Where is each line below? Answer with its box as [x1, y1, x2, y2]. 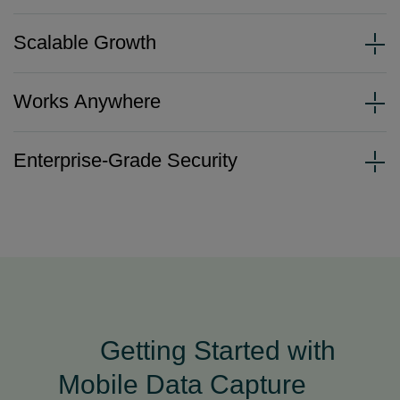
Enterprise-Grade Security [13, 149, 237, 171]
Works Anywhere [13, 90, 161, 112]
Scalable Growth [13, 31, 156, 54]
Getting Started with [100, 336, 336, 365]
